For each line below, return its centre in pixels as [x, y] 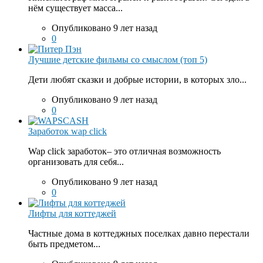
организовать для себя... [76, 161]
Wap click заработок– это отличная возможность [124, 151]
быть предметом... [64, 244]
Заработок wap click [68, 131]
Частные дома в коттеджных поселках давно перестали [139, 233]
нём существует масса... [75, 8]
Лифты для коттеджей [72, 213]
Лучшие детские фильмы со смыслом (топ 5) [118, 59]
